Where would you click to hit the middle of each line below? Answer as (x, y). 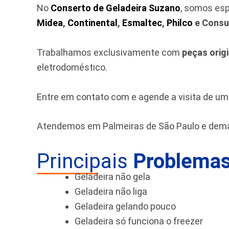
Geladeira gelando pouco (125, 207)
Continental (93, 22)
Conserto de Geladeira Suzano (116, 8)
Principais (85, 162)
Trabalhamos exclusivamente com (109, 52)
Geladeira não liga (111, 192)
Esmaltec (142, 22)
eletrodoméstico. (72, 67)
